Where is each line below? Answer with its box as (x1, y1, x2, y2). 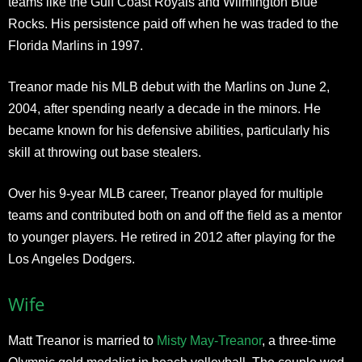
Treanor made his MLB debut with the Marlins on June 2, (8, 80, 330, 94)
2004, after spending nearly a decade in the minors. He (8, 102, 321, 116)
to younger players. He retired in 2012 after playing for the (8, 230, 335, 244)
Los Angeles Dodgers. (8, 252, 135, 266)
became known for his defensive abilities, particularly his (8, 124, 330, 137)
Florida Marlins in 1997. (8, 39, 143, 53)
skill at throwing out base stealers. (8, 145, 201, 159)
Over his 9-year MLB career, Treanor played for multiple (8, 187, 323, 200)
